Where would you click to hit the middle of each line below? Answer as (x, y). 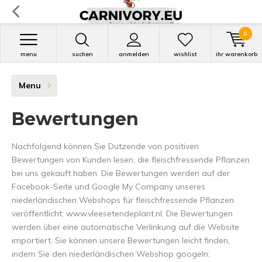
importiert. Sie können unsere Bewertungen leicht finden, (121, 240)
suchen (82, 54)
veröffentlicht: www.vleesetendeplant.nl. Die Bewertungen (122, 213)
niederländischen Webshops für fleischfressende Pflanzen (123, 200)
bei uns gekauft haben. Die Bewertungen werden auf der (121, 173)
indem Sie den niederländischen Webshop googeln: (111, 254)
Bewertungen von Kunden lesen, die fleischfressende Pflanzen (131, 160)
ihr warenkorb (237, 54)
